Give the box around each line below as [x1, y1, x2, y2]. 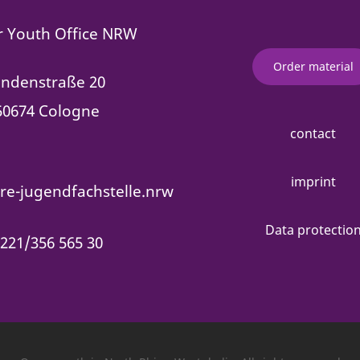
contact [290, 124, 336, 142]
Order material [272, 58, 354, 74]
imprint [290, 172, 336, 190]
